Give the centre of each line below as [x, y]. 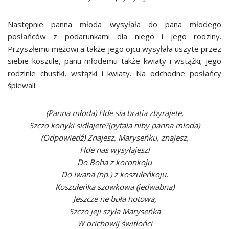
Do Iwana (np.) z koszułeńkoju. [114, 174]
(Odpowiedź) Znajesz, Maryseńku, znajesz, [114, 138]
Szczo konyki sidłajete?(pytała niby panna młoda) [114, 125]
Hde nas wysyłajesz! [114, 150]
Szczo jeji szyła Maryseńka [114, 211]
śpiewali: [22, 85]
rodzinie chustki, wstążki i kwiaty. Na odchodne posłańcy [114, 73]
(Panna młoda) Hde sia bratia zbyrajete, [114, 113]
